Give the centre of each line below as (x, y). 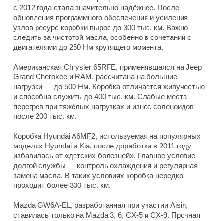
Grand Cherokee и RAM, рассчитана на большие (95, 77)
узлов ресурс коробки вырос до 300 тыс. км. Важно (101, 28)
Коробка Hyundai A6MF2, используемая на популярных (107, 136)
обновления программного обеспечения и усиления (101, 18)
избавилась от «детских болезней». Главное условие (104, 156)
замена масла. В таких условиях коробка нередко (98, 176)
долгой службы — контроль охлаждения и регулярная (106, 166)
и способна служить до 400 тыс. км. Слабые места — (105, 97)
